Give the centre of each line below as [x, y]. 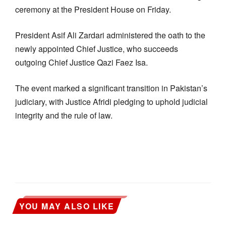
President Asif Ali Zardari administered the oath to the [110, 35]
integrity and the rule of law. [64, 115]
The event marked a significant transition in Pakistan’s [111, 88]
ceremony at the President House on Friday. [93, 9]
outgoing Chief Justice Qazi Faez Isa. [81, 62]
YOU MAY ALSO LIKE [67, 206]
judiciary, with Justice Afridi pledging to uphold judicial [111, 101]
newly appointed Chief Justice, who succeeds [97, 48]
